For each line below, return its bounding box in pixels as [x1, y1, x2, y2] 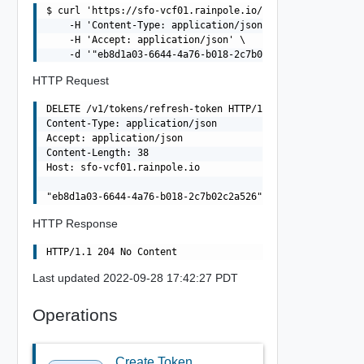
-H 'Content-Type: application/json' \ [45, 19, 279, 31]
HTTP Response [32, 216, 118, 230]
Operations [32, 305, 118, 324]
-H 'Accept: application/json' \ [45, 34, 245, 45]
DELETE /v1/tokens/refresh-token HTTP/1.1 [45, 103, 274, 115]
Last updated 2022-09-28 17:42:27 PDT [32, 271, 238, 284]
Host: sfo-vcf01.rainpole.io [45, 162, 200, 174]
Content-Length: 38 [45, 147, 149, 159]
